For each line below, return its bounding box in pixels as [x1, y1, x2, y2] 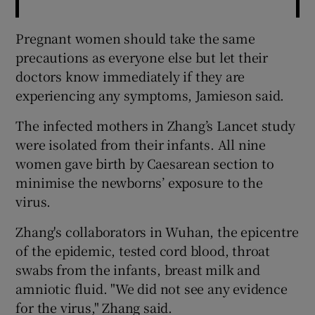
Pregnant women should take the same [15, 28, 255, 47]
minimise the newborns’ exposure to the [15, 172, 263, 191]
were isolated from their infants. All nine [15, 134, 266, 153]
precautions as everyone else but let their [15, 47, 269, 66]
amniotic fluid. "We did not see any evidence [15, 278, 288, 297]
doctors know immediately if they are [15, 66, 245, 85]
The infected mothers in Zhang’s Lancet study [15, 115, 295, 134]
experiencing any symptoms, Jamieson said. [15, 85, 285, 104]
